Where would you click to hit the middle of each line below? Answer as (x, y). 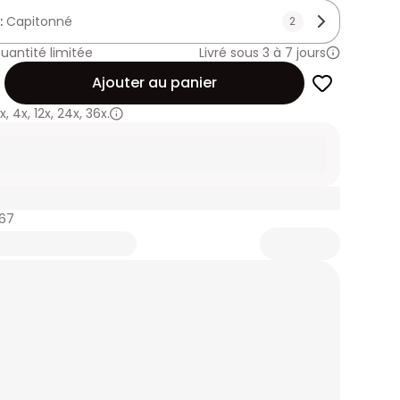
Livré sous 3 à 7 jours (262, 53)
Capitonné (39, 21)
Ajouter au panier (154, 83)
